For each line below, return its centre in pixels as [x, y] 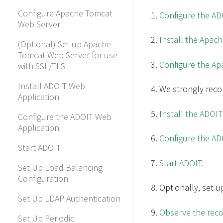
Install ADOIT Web [52, 86]
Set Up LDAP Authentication [69, 198]
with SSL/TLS [42, 66]
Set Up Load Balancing [60, 167]
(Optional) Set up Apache [64, 44]
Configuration [43, 178]
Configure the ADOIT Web [65, 116]
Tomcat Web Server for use [68, 55]
